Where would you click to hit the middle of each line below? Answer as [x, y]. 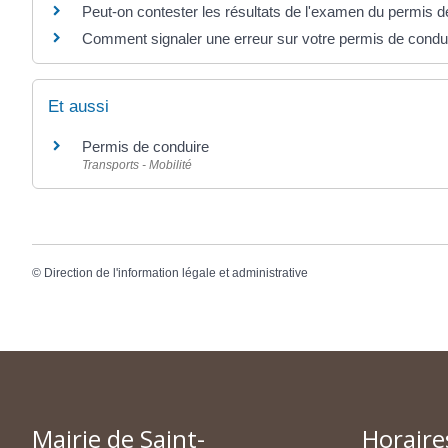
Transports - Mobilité [137, 165]
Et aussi [78, 107]
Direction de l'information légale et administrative [176, 272]
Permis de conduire [145, 147]
